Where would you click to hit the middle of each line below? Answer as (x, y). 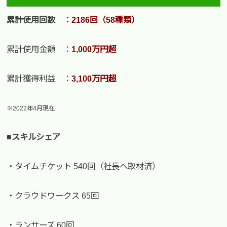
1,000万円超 (94, 49)
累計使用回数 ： (39, 20)
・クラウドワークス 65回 (53, 195)
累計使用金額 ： (39, 49)
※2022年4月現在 (31, 109)
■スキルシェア (34, 137)
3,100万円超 (94, 78)
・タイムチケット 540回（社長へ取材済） (84, 166)
